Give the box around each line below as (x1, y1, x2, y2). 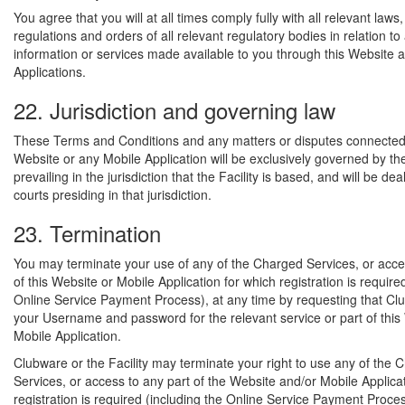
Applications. (14, 62, 86, 80)
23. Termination (14, 217, 161, 249)
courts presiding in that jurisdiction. (14, 185, 212, 203)
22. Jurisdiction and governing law (14, 94, 335, 126)
